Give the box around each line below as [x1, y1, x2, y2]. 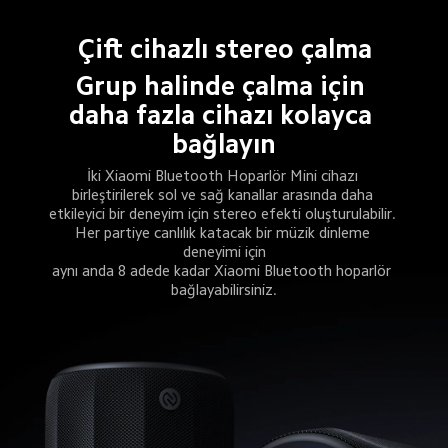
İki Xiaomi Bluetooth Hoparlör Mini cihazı [86, 168, 362, 184]
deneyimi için [182, 244, 266, 260]
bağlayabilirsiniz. [170, 282, 277, 298]
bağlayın [172, 130, 277, 157]
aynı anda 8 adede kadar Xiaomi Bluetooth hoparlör [52, 263, 396, 279]
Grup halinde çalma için [76, 72, 373, 99]
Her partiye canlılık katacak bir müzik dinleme [74, 225, 374, 241]
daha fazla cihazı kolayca [69, 101, 380, 128]
